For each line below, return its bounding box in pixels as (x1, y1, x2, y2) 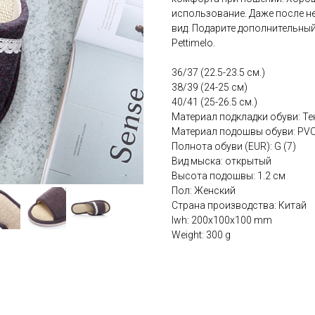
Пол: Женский (172, 185, 236, 197)
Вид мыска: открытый (172, 155, 271, 167)
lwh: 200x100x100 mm (172, 214, 272, 226)
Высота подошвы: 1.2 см (172, 170, 285, 182)
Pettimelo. (172, 37, 215, 49)
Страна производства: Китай (172, 200, 307, 212)
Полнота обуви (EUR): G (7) (172, 141, 296, 153)
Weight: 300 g (172, 229, 231, 241)
